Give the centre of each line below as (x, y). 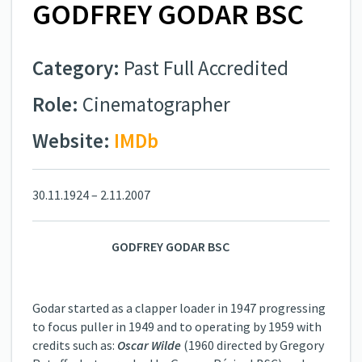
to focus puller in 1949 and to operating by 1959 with (177, 326)
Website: (73, 141)
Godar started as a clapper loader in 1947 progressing (179, 308)
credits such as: (75, 345)
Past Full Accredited (206, 68)
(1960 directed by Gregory (254, 345)
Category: (78, 68)
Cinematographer (156, 104)
